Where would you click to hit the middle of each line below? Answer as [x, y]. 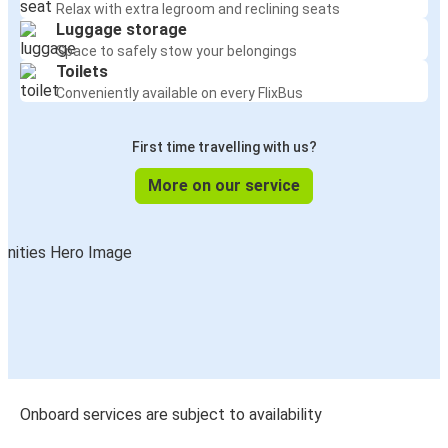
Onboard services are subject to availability [171, 415]
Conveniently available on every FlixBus [179, 93]
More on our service [224, 186]
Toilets [82, 72]
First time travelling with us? [224, 147]
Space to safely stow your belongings [176, 51]
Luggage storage [121, 30]
